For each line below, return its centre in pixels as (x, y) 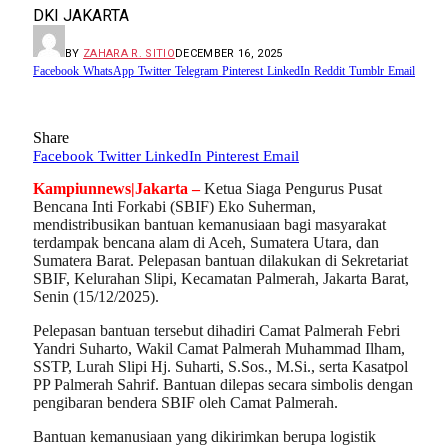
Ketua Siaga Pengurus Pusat (293, 189)
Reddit (329, 70)
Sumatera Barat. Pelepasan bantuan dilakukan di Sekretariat (220, 261)
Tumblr (366, 70)
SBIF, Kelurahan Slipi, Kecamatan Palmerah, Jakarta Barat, (221, 279)
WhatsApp (108, 70)
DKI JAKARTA (81, 15)
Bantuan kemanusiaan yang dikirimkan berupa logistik (204, 436)
